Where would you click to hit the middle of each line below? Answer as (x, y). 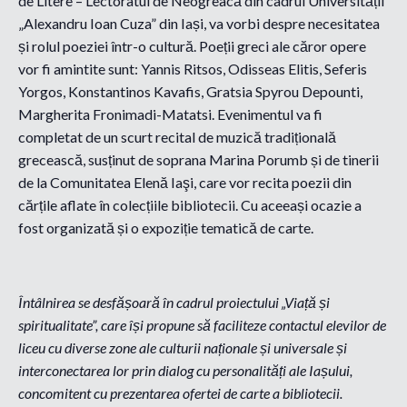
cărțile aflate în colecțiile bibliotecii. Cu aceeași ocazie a (190, 205)
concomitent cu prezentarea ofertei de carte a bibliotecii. (180, 393)
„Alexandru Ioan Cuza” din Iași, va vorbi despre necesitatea (199, 24)
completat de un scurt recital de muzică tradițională (177, 137)
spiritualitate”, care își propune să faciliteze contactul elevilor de (202, 325)
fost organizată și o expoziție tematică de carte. (166, 228)
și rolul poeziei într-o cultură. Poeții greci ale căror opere (192, 46)
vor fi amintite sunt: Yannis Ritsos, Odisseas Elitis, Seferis (193, 69)
